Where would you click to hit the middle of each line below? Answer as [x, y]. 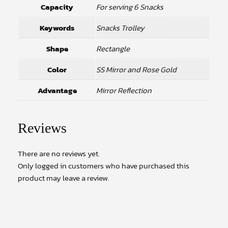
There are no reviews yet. [59, 153]
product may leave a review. [64, 178]
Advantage [57, 90]
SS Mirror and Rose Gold [136, 69]
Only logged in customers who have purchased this [104, 165]
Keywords [57, 27]
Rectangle [113, 48]
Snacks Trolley [120, 27]
